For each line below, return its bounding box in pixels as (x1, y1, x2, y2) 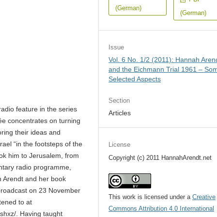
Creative (192, 193, 216, 201)
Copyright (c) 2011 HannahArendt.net (108, 154, 212, 161)
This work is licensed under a (108, 193, 193, 201)
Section (108, 96, 130, 104)
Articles (108, 108, 131, 117)
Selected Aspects (108, 75, 161, 83)
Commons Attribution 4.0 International (108, 204, 215, 212)
